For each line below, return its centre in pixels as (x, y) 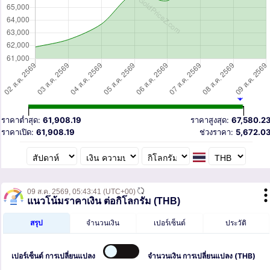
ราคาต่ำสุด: (22, 120)
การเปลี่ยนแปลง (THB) (218, 256)
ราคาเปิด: (19, 132)
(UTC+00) (118, 192)
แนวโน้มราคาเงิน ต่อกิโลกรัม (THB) (104, 201)
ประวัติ (236, 223)
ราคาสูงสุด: (211, 120)
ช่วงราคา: (218, 132)
